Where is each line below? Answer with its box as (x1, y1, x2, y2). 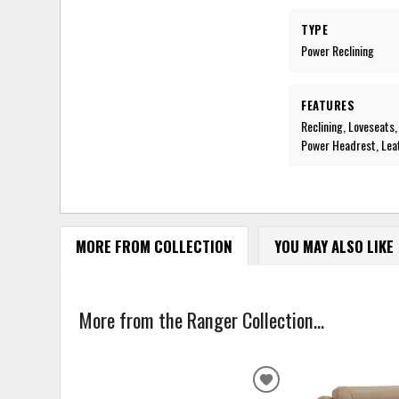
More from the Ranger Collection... (78, 304, 325, 334)
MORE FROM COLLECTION (75, 234, 232, 257)
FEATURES (301, 95, 355, 114)
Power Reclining (301, 40, 375, 60)
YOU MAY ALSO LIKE (273, 234, 394, 257)
